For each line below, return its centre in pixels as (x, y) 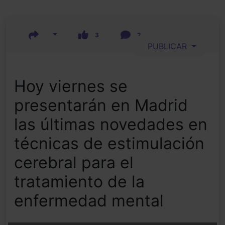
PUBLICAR (166, 46)
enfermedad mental (89, 201)
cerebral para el (74, 163)
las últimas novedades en (111, 125)
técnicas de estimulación (109, 144)
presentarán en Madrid (101, 105)
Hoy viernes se (71, 86)
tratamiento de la (79, 182)
